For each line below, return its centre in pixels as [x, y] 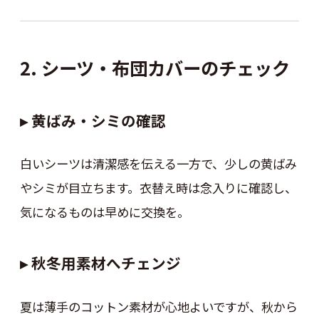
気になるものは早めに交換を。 [104, 212]
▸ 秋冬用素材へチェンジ [100, 263]
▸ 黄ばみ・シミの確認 [93, 120]
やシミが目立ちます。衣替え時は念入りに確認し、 [158, 188]
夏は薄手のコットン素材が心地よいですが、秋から [158, 306]
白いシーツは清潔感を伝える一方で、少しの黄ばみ [158, 164]
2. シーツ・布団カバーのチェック [155, 67]
